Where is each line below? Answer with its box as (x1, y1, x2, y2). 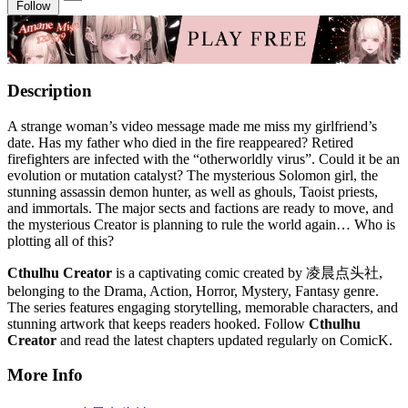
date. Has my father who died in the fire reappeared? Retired (7, 134, 353, 150)
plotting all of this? (7, 232, 114, 249)
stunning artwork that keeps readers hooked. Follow (7, 315, 309, 331)
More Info (7, 365, 83, 385)
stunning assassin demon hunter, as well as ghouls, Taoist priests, (7, 183, 378, 199)
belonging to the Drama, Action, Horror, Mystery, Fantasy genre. (7, 282, 379, 299)
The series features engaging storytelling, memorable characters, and (7, 299, 398, 315)
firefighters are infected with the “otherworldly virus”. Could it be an (7, 150, 400, 167)
